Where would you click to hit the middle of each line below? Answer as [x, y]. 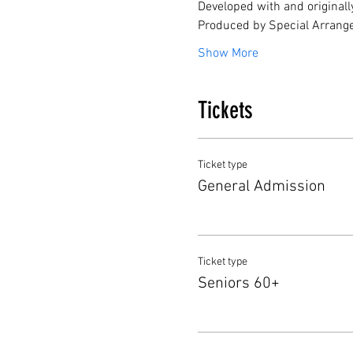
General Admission [261, 187]
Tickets [225, 110]
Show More [228, 54]
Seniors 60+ [238, 284]
